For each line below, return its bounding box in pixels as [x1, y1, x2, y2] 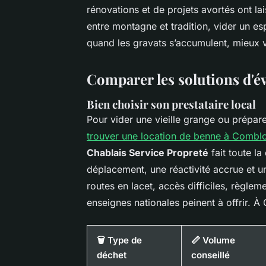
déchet [97, 249, 126, 261]
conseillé [191, 249, 230, 261]
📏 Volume [191, 234, 235, 246]
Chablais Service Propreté [87, 146, 208, 159]
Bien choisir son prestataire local [87, 96, 256, 112]
